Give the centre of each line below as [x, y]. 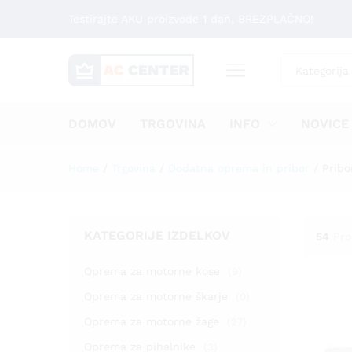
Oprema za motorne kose [152, 271]
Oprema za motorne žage [152, 321]
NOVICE [325, 124]
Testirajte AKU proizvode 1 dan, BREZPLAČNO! [191, 19]
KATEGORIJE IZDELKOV [157, 235]
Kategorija [322, 71]
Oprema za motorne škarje [156, 296]
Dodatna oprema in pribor [239, 168]
